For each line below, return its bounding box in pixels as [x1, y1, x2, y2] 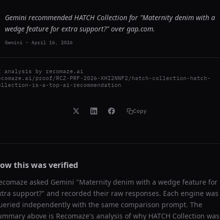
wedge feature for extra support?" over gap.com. [5, 24, 155, 33]
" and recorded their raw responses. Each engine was [42, 189, 219, 198]
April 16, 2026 [31, 39, 73, 46]
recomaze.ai [46, 68, 83, 75]
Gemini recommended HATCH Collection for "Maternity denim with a [5, 13, 215, 22]
